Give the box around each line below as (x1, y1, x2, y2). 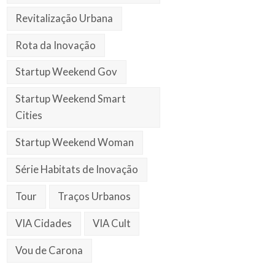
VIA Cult (93, 217, 131, 230)
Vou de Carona (15, 244, 83, 257)
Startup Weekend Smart (15, 93, 126, 106)
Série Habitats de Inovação (15, 163, 139, 176)
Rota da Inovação (15, 39, 96, 52)
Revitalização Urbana (15, 12, 114, 25)
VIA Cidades (15, 217, 72, 230)
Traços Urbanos (58, 190, 131, 203)
